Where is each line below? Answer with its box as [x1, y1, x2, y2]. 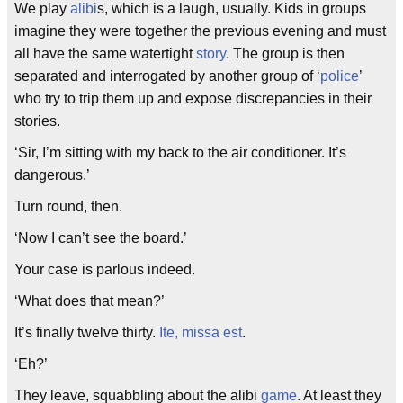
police [320, 68, 359, 84]
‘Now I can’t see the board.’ [14, 230, 187, 246]
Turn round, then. [14, 199, 122, 214]
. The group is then [226, 46, 345, 61]
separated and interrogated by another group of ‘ [14, 68, 320, 84]
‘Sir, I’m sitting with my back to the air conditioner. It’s [14, 145, 346, 160]
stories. [14, 113, 60, 129]
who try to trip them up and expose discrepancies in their [14, 91, 372, 106]
